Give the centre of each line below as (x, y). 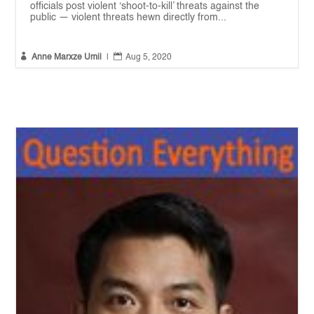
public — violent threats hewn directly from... (129, 17)
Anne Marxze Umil (67, 57)
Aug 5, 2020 (149, 57)
